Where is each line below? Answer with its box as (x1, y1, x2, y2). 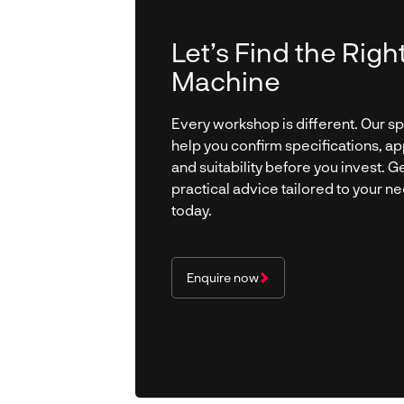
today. (170, 201, 212, 218)
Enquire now (186, 270, 259, 285)
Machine (170, 64, 280, 96)
